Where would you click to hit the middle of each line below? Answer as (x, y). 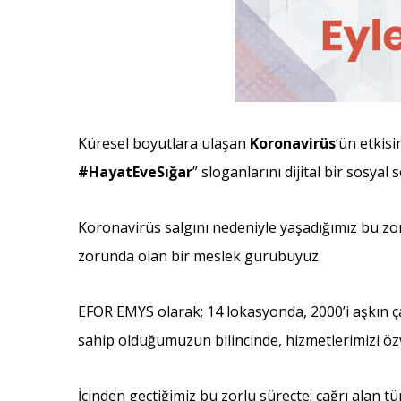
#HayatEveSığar (135, 172)
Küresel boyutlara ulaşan (164, 143)
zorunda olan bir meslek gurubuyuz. (200, 256)
